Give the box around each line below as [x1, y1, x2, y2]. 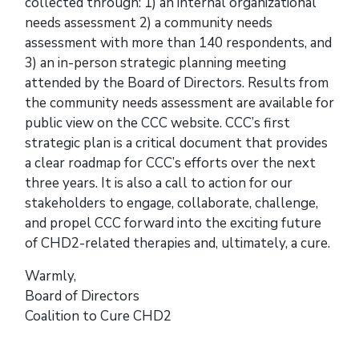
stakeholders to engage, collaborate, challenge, [25, 194, 318, 213]
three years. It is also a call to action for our [25, 174, 292, 193]
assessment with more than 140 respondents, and [25, 34, 332, 53]
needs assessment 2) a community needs [25, 14, 272, 33]
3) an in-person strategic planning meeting [25, 54, 286, 73]
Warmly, [25, 267, 76, 286]
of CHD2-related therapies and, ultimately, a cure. [25, 234, 330, 253]
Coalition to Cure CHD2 [25, 307, 171, 326]
